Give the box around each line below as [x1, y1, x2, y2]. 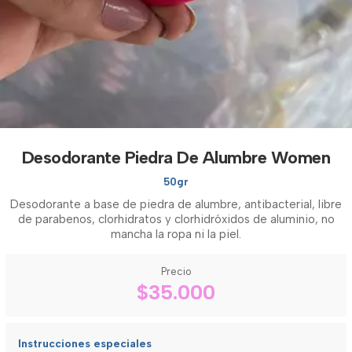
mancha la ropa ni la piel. [111, 226, 241, 241]
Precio [160, 265, 192, 277]
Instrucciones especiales [18, 336, 152, 350]
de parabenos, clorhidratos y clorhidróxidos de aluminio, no [17, 211, 335, 226]
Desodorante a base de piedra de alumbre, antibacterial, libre [10, 196, 342, 211]
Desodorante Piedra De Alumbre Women [21, 146, 331, 168]
